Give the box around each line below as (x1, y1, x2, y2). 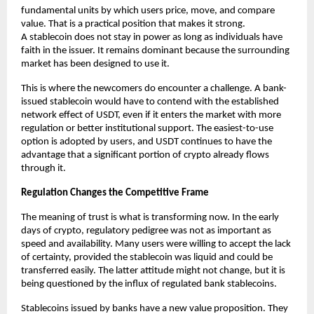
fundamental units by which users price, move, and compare (21, 6, 275, 17)
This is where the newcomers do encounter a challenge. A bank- (21, 83, 287, 95)
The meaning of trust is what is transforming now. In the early (21, 212, 279, 224)
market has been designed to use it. (21, 59, 170, 70)
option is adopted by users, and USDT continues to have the (21, 137, 272, 148)
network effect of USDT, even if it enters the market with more (21, 110, 281, 121)
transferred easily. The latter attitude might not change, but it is (21, 266, 285, 277)
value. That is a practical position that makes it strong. (21, 19, 245, 30)
